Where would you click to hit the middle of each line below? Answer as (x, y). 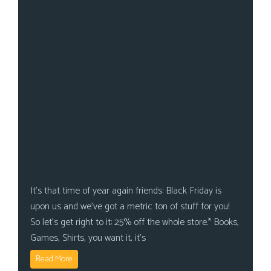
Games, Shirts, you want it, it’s (88, 238)
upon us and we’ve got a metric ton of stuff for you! (130, 207)
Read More (54, 259)
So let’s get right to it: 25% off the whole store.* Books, (135, 222)
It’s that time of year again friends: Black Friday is (126, 191)
